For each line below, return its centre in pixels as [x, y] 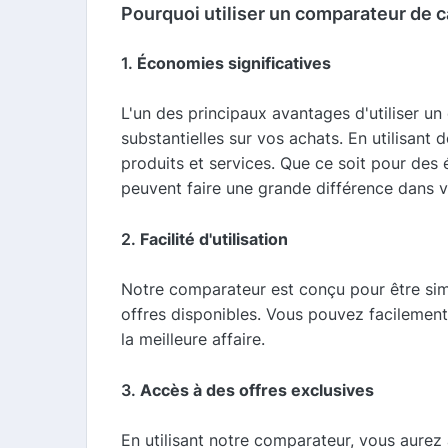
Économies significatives [234, 62]
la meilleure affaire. [193, 338]
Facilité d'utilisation [214, 238]
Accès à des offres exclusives [257, 389]
